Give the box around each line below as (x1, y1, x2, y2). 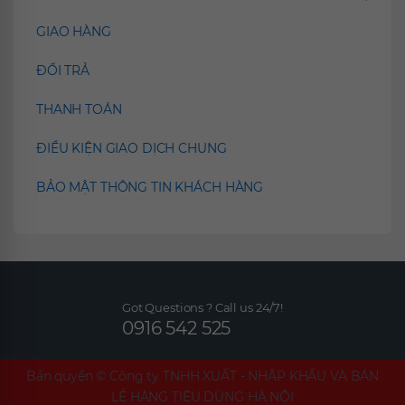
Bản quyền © (25, 368, 107, 385)
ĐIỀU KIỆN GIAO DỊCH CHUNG (36, 140, 227, 157)
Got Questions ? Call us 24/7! (122, 300, 283, 316)
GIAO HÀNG (36, 24, 111, 41)
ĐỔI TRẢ (36, 62, 90, 80)
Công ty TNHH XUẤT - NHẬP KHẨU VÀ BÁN (109, 368, 380, 385)
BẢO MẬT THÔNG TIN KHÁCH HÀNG (36, 179, 264, 196)
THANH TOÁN (36, 101, 122, 118)
